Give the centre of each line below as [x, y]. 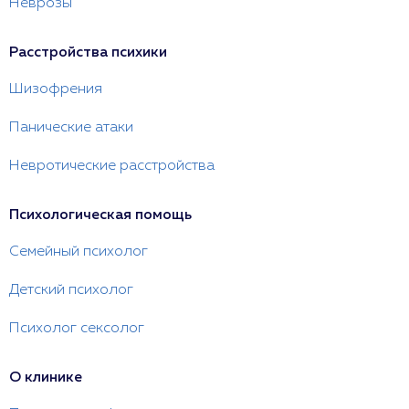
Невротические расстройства [112, 166]
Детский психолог [71, 290]
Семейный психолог [79, 252]
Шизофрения [56, 89]
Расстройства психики [88, 53]
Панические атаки [71, 128]
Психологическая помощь [100, 215]
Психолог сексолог [77, 329]
